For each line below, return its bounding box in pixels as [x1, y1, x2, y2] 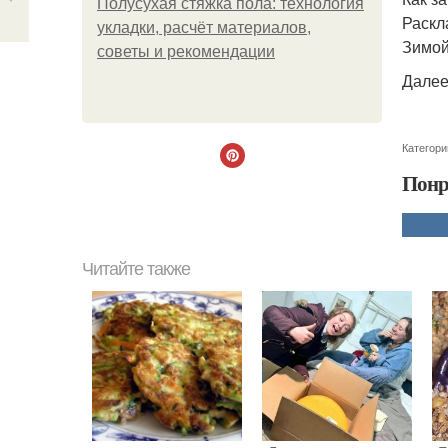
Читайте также [82, 259, 190, 279]
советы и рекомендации [97, 43, 275, 60]
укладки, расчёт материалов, [97, 19, 311, 36]
